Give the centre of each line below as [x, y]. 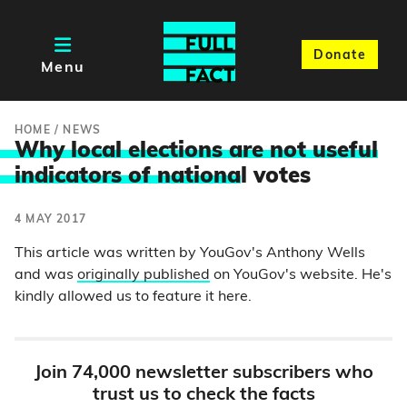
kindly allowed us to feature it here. [133, 297]
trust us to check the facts [203, 395]
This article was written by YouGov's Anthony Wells [190, 253]
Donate [340, 55]
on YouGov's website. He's [301, 275]
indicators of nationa [128, 177]
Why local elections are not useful [196, 152]
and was [46, 275]
